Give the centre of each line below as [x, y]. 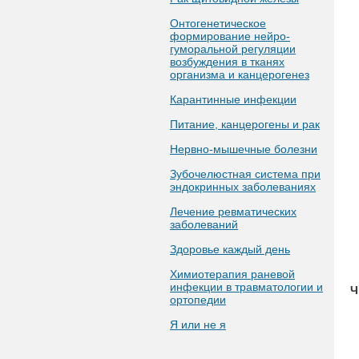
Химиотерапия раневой [232, 274]
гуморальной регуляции [233, 49]
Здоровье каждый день [230, 249]
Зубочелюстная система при [245, 174]
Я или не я [198, 325]
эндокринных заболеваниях [243, 187]
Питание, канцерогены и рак [245, 124]
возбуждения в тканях [227, 62]
